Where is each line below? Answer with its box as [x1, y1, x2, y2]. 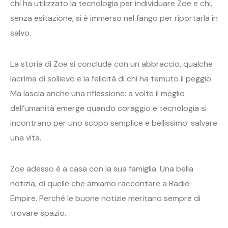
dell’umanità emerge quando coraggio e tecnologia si [10, 103, 207, 114]
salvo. [10, 27, 31, 39]
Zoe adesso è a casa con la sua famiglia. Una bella [10, 163, 193, 175]
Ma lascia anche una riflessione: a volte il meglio [10, 88, 185, 99]
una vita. [10, 132, 41, 144]
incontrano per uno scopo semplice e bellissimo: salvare [10, 118, 217, 129]
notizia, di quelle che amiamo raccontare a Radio [10, 178, 190, 189]
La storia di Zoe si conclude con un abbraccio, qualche [10, 59, 213, 70]
